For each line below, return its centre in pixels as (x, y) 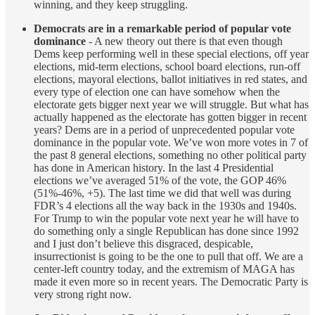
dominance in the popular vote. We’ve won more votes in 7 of (171, 142)
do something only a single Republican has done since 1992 (166, 231)
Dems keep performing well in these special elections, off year (171, 53)
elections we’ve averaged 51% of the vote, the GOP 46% (160, 180)
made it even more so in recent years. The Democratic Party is (171, 281)
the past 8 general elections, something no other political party (170, 155)
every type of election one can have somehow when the (157, 91)
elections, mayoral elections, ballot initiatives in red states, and (171, 79)
